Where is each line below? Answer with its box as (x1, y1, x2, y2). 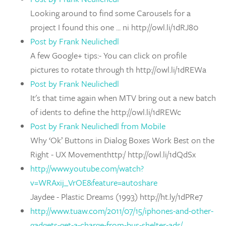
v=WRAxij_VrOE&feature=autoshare (30, 176, 157, 189)
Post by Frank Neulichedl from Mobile (30, 120, 165, 132)
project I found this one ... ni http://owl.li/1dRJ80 (30, 21, 198, 33)
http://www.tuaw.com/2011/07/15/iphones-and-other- (30, 204, 213, 217)
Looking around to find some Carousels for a (30, 7, 191, 19)
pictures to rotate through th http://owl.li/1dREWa (30, 63, 206, 76)
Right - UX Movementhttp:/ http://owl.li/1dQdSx (30, 148, 196, 160)
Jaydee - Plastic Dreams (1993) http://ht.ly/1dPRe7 (30, 190, 203, 203)
